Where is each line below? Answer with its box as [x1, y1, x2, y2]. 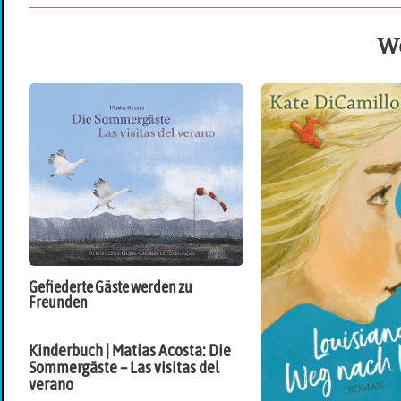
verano [29, 373, 73, 394]
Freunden [29, 293, 88, 311]
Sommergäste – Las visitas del [29, 356, 219, 377]
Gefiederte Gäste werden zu [29, 277, 192, 296]
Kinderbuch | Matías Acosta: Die [29, 339, 231, 360]
